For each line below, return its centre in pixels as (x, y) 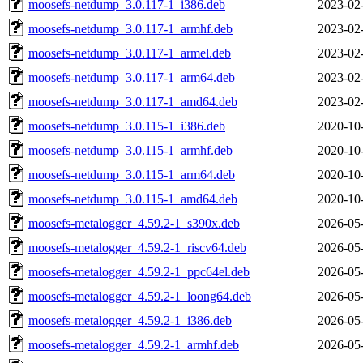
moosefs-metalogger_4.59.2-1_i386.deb (130, 320)
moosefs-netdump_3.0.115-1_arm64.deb (132, 174)
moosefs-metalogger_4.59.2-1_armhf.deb (134, 344)
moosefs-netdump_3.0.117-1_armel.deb (130, 53)
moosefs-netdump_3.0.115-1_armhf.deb (130, 150)
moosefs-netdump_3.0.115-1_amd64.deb (133, 199)
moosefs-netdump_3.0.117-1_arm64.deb (132, 77)
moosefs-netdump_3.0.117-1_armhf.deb (130, 28)
